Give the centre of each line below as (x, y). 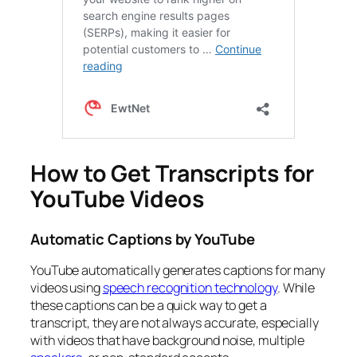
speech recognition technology (190, 288)
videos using (67, 288)
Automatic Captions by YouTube (143, 239)
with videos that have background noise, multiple (168, 341)
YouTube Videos (117, 199)
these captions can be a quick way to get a (149, 306)
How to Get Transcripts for (173, 174)
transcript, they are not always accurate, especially (175, 323)
